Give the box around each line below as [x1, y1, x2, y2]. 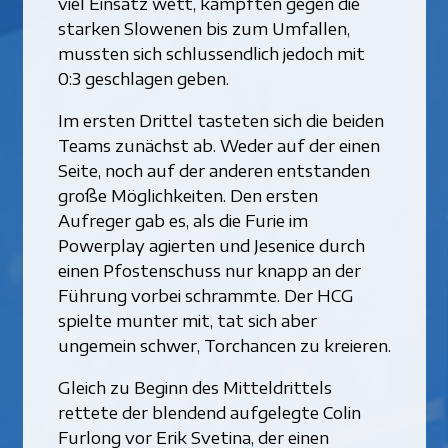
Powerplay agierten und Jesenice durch [57, 233, 365, 256]
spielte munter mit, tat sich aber [57, 308, 317, 331]
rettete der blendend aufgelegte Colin [57, 400, 361, 423]
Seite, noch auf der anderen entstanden [57, 158, 370, 181]
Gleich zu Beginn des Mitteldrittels [57, 375, 332, 398]
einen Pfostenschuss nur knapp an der [57, 258, 361, 281]
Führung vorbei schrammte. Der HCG [57, 283, 354, 306]
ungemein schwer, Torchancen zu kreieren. [57, 333, 391, 356]
